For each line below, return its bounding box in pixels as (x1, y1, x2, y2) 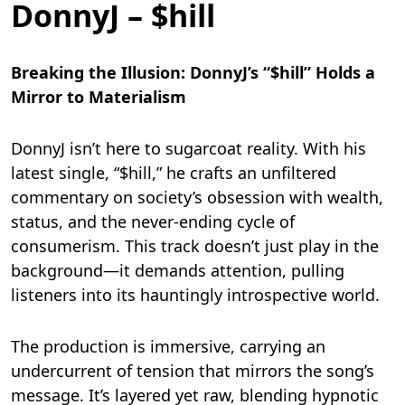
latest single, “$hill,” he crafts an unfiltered (11, 162, 336, 184)
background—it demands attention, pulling (11, 259, 344, 282)
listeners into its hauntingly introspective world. (11, 284, 380, 306)
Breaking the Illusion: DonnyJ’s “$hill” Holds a (11, 61, 375, 84)
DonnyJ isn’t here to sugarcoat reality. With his (11, 137, 366, 160)
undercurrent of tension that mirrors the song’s (11, 360, 374, 382)
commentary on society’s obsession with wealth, (11, 186, 383, 209)
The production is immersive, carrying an (11, 335, 325, 358)
